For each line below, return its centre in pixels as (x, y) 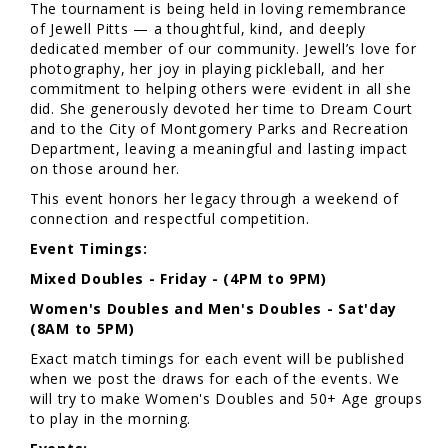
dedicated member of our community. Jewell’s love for (223, 48)
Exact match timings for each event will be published (217, 358)
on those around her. (105, 168)
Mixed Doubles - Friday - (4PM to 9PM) (178, 278)
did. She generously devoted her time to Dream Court (221, 108)
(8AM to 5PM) (82, 328)
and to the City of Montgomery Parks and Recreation (220, 128)
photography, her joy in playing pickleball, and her (207, 68)
